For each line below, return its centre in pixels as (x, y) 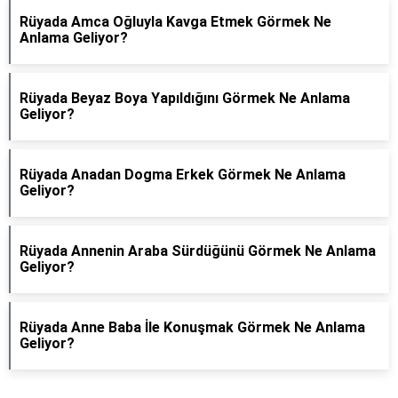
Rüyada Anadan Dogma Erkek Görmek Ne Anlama (183, 175)
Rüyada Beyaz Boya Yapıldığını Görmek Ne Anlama (185, 98)
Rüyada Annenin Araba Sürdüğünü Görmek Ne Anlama (198, 251)
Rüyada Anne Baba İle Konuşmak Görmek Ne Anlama (192, 327)
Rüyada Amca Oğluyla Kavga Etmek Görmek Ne (175, 22)
